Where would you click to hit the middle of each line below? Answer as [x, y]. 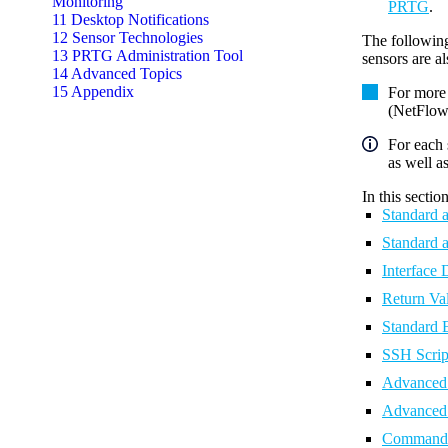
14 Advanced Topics [117, 73]
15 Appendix [93, 91]
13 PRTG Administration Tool [147, 55]
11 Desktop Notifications [130, 19]
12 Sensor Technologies [127, 37]
